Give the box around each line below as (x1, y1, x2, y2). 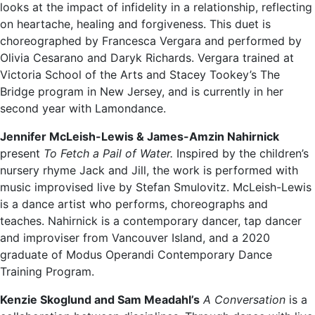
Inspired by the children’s (173, 146, 309, 161)
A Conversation (203, 292, 285, 307)
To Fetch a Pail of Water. (44, 146, 173, 161)
